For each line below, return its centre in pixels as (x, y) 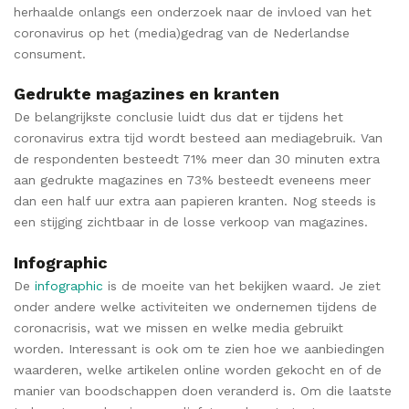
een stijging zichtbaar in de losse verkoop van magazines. (191, 222)
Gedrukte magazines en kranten (147, 94)
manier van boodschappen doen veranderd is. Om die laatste (203, 390)
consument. (50, 53)
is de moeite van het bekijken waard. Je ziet (242, 285)
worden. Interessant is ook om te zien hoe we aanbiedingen (199, 348)
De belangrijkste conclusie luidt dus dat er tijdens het (178, 117)
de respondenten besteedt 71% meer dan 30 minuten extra (197, 159)
